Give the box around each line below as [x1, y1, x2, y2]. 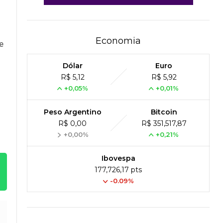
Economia [96, 35, 141, 47]
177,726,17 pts [95, 165, 142, 175]
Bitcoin [150, 108, 177, 117]
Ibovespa [101, 154, 135, 163]
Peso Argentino [43, 108, 102, 117]
